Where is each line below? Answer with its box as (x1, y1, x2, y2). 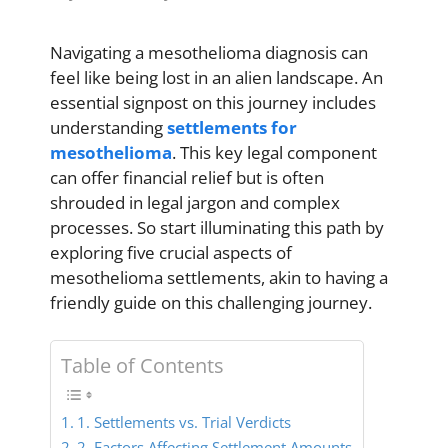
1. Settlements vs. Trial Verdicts (77, 412, 292, 432)
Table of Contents (61, 351, 224, 379)
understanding (50, 115, 167, 139)
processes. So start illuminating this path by (50, 215, 384, 239)
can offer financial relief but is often (50, 165, 324, 189)
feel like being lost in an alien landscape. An (50, 65, 383, 89)
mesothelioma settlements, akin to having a (50, 265, 388, 289)
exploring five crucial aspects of (50, 240, 292, 264)
